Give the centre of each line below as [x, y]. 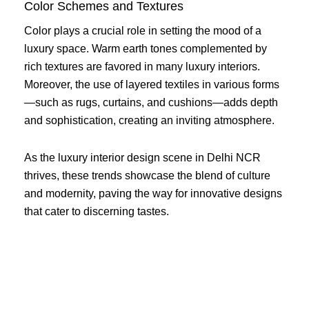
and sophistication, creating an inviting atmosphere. [149, 121]
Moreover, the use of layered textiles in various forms [152, 85]
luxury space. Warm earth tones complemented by [146, 49]
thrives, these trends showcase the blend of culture [147, 176]
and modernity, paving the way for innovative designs [153, 194]
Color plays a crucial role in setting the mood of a [143, 31]
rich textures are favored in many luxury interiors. [142, 67]
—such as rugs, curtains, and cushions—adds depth [151, 103]
